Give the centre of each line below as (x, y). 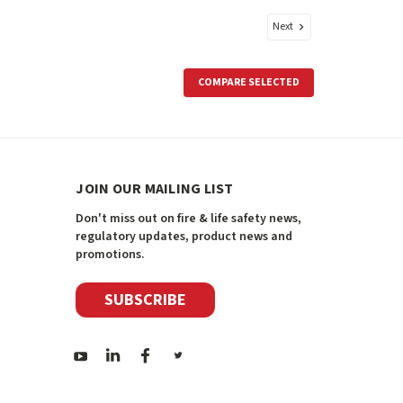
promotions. (111, 255)
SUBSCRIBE (146, 300)
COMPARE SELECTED (249, 83)
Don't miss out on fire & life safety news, (189, 219)
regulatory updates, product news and (184, 237)
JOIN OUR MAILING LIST (155, 189)
